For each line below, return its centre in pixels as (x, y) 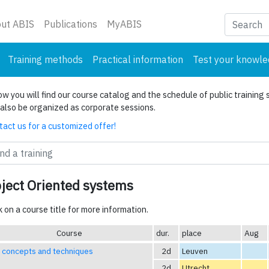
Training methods (45, 59)
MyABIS (124, 24)
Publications (71, 24)
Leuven (195, 251)
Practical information (138, 59)
